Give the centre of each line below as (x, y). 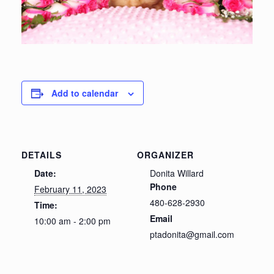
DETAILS (42, 155)
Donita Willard (177, 173)
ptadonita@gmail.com (192, 235)
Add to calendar (85, 93)
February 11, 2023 (70, 189)
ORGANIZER (165, 155)
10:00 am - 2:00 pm (72, 221)
